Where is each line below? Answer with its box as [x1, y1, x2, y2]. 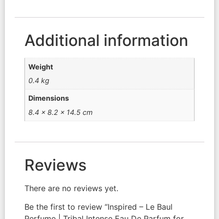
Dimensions [28, 94, 69, 103]
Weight [28, 62, 54, 71]
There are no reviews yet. [24, 183, 118, 194]
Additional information [24, 30, 188, 50]
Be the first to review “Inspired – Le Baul [24, 202, 173, 212]
